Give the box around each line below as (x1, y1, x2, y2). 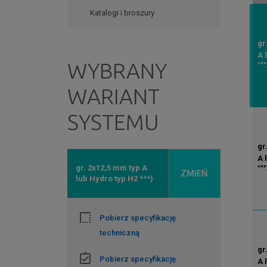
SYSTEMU (67, 110, 160, 135)
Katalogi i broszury (90, 8, 155, 18)
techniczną (100, 228, 140, 238)
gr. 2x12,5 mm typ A (76, 163, 148, 173)
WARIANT (67, 84, 160, 109)
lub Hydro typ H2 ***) (76, 174, 154, 184)
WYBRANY (67, 58, 167, 83)
